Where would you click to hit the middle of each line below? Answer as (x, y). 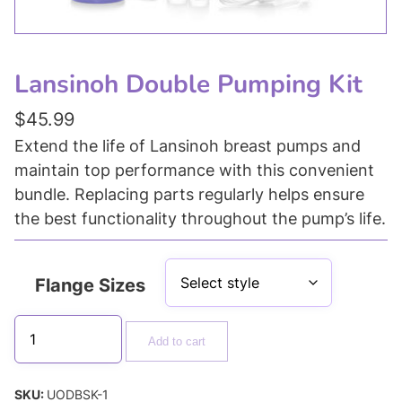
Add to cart (177, 341)
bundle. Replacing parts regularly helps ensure (189, 194)
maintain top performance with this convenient (194, 170)
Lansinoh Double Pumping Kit (188, 84)
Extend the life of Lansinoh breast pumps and (188, 145)
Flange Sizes (90, 285)
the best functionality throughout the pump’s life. (200, 218)
